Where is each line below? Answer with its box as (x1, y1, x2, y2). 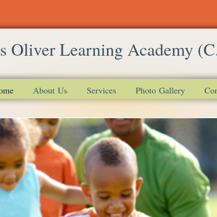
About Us (33, 84, 67, 96)
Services (87, 84, 116, 96)
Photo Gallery (136, 84, 185, 96)
